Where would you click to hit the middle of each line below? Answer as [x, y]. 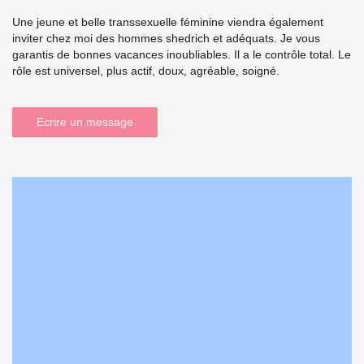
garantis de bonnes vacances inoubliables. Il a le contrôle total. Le [182, 54]
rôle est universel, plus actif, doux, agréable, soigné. [146, 70]
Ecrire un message [85, 121]
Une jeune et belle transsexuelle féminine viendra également [168, 22]
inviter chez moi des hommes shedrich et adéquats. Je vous [166, 38]
